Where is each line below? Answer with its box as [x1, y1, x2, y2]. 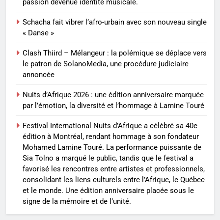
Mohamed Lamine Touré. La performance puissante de [23, 143, 201, 152]
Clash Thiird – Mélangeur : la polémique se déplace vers [23, 49, 207, 58]
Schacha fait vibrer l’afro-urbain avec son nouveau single [23, 18, 207, 27]
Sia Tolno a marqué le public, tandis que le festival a [23, 154, 193, 163]
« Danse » [23, 28, 54, 38]
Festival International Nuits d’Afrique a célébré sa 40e [23, 121, 197, 131]
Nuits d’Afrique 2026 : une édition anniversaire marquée [23, 90, 204, 100]
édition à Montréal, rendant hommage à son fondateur [23, 132, 199, 141]
